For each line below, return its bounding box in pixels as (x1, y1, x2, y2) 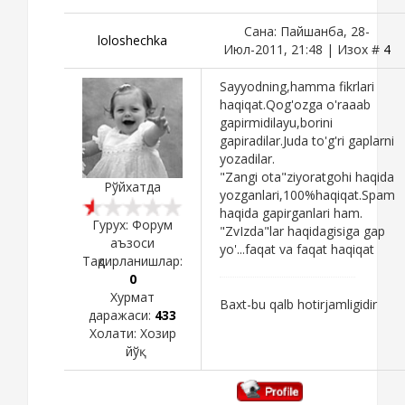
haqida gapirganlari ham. (220, 203, 363, 221)
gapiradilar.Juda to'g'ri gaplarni (220, 131, 394, 149)
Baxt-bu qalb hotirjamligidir (220, 295, 377, 313)
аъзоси (110, 233, 155, 251)
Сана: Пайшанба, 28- (244, 22, 370, 40)
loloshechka (98, 31, 167, 49)
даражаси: (89, 306, 155, 324)
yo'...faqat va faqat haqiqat (220, 240, 374, 258)
